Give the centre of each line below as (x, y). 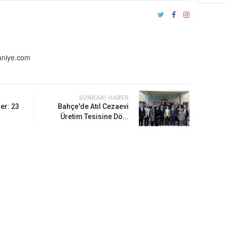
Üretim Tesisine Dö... (94, 117)
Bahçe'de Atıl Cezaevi (93, 107)
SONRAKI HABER (103, 98)
